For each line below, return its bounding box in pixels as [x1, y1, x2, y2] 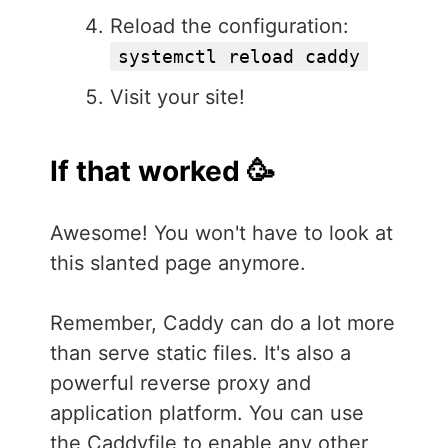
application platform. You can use [50, 401, 364, 426]
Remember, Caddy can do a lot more [50, 311, 395, 336]
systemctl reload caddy [118, 46, 360, 68]
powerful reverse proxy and [50, 371, 311, 396]
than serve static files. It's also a [50, 341, 351, 366]
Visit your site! [110, 85, 245, 110]
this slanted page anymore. [50, 251, 306, 276]
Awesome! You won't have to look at [50, 221, 393, 246]
